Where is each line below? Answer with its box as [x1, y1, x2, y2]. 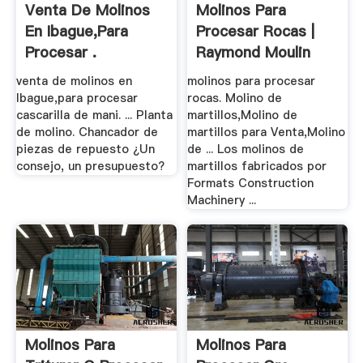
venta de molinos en [15, 72, 132, 89]
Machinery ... [187, 191, 257, 208]
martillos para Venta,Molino [187, 123, 346, 140]
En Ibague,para [24, 21, 128, 42]
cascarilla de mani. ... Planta [15, 106, 173, 123]
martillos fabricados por [187, 157, 327, 174]
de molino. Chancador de [15, 123, 158, 140]
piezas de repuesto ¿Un [15, 140, 155, 157]
